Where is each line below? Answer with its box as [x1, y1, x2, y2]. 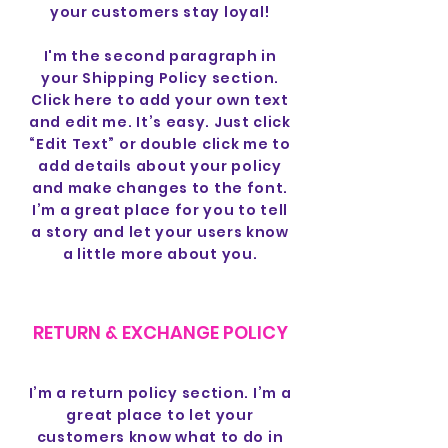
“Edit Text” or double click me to [29, 134, 291, 154]
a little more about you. [62, 244, 258, 264]
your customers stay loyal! [49, 2, 271, 22]
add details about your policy [38, 156, 282, 176]
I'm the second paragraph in [43, 46, 277, 66]
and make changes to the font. [31, 178, 289, 198]
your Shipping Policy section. [40, 68, 280, 88]
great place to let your [66, 405, 254, 425]
